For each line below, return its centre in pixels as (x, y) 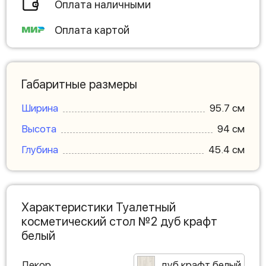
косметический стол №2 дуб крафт (119, 221)
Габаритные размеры (79, 84)
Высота (39, 129)
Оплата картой (92, 30)
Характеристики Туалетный (99, 207)
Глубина (40, 150)
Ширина (40, 108)
